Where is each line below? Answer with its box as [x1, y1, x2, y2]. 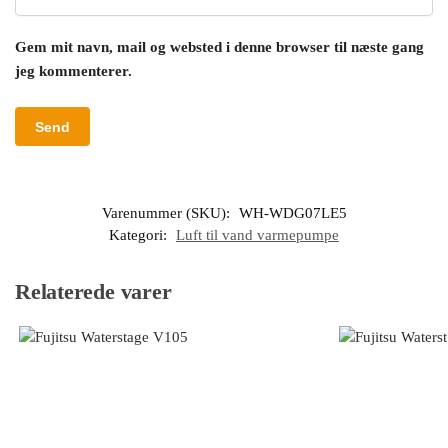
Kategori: [109, 227, 171, 244]
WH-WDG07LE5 [238, 205, 347, 222]
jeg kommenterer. [15, 63, 132, 80]
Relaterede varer [15, 279, 172, 305]
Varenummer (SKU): [101, 205, 234, 222]
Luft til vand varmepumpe [176, 227, 339, 244]
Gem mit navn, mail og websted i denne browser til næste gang [15, 39, 424, 56]
